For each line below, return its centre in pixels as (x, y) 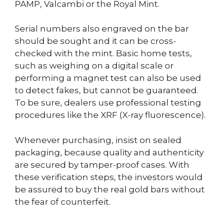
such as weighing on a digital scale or (94, 66)
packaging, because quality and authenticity (109, 152)
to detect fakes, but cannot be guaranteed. (107, 90)
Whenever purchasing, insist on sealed (98, 140)
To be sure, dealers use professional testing (108, 103)
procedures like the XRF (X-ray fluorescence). (110, 115)
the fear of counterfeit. (63, 202)
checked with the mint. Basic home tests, (103, 53)
